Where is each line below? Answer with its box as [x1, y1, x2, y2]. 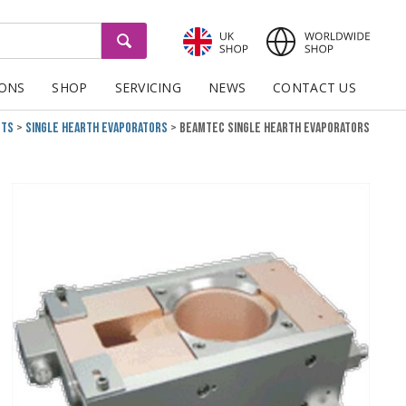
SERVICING [114, 79, 182, 97]
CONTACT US [273, 79, 356, 97]
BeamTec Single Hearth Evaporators [179, 120, 370, 137]
